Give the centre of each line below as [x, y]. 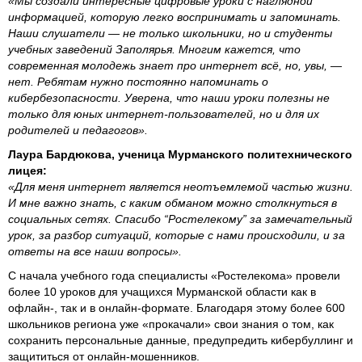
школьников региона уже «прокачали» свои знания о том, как [171, 324]
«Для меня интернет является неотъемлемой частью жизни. [181, 187]
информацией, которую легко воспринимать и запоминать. [175, 17]
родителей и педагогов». [78, 130]
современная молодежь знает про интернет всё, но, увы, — [175, 66]
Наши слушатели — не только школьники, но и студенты [170, 34]
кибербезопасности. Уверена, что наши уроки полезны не [169, 98]
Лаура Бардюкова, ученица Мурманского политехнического [180, 155]
